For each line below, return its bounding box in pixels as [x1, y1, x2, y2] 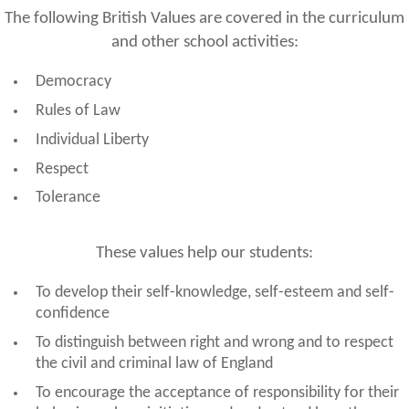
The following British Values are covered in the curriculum [5, 8, 404, 27]
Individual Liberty [35, 131, 149, 148]
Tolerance [35, 190, 100, 206]
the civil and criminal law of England [35, 355, 273, 372]
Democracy [35, 74, 111, 90]
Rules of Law [35, 103, 121, 120]
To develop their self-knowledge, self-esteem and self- [35, 284, 394, 300]
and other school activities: [110, 32, 299, 51]
